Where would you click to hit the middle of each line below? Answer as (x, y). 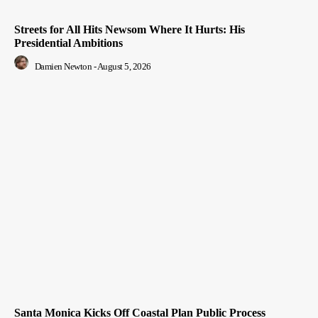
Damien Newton (63, 66)
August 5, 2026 (124, 66)
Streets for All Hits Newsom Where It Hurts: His (130, 29)
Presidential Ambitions (68, 43)
